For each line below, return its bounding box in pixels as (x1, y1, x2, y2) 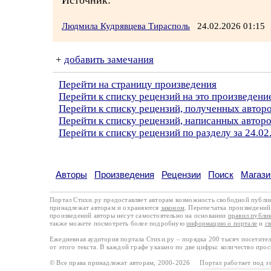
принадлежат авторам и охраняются (50, 204, 161, 211)
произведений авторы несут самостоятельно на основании (50, 212, 228, 219)
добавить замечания (64, 54, 154, 65)
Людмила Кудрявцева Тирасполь (62, 21, 190, 31)
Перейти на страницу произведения (59, 79, 217, 90)
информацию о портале (186, 220, 257, 227)
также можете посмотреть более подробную (50, 220, 186, 227)
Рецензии (162, 169, 201, 180)
